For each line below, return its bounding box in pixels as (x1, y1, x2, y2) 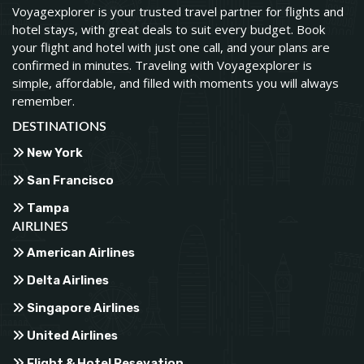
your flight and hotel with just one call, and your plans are (12, 38, 330, 55)
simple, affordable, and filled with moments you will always (12, 74, 339, 91)
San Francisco (24, 172, 114, 188)
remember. (12, 92, 75, 109)
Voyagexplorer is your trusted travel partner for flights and (12, 2, 344, 19)
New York (24, 145, 83, 160)
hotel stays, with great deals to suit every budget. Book (12, 20, 325, 37)
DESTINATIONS (12, 119, 106, 133)
